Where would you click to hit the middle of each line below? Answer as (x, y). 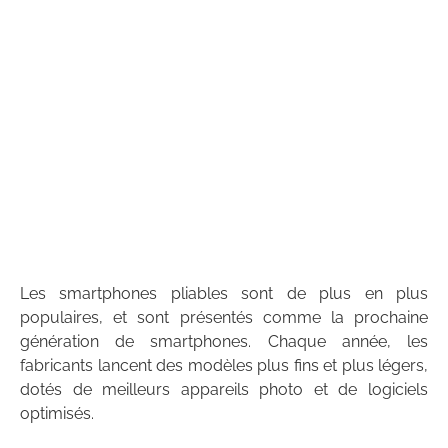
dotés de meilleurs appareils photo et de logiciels (224, 389)
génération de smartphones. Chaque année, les (224, 341)
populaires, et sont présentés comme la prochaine (224, 317)
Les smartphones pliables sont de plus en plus (224, 293)
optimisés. (57, 413)
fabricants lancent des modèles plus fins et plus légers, (224, 365)
